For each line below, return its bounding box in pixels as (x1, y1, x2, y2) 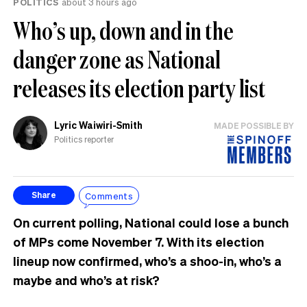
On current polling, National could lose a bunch (13, 214, 288, 231)
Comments (85, 189, 134, 201)
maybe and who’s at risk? (13, 272, 160, 288)
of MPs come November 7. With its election (13, 234, 264, 250)
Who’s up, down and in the (13, 14, 234, 47)
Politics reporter (54, 134, 114, 145)
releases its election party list (13, 72, 266, 105)
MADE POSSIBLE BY (214, 121, 294, 132)
